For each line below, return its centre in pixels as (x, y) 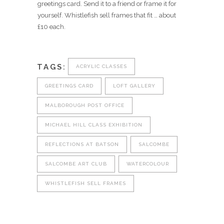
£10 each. (51, 27)
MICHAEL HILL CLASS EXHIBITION (94, 125)
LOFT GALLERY (134, 86)
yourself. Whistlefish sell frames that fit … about (107, 15)
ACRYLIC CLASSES (101, 66)
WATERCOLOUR (148, 164)
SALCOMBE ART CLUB (76, 164)
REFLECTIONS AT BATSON (82, 144)
